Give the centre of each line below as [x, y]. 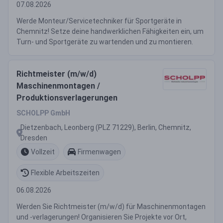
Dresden [34, 138]
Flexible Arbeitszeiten [65, 172]
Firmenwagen [99, 152]
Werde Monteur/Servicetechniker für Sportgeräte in [99, 21]
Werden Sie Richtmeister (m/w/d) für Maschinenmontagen [111, 207]
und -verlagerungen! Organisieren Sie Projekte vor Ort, [102, 217]
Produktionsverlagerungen [67, 98]
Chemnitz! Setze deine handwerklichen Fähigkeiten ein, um [110, 31]
